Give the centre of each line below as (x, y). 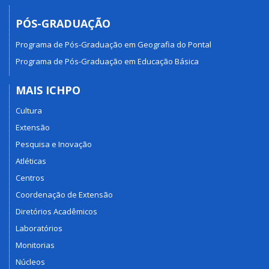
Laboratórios (39, 228)
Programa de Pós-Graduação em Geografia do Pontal (113, 44)
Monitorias (35, 245)
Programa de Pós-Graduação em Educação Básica (107, 61)
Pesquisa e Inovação (54, 144)
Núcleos (30, 262)
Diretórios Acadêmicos (56, 212)
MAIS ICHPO (48, 90)
